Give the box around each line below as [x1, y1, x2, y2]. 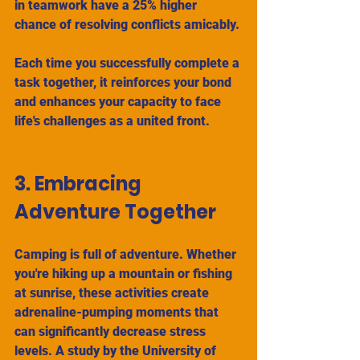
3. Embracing [14, 170, 145, 197]
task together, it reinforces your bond [14, 75, 235, 90]
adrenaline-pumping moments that [14, 305, 222, 320]
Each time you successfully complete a [14, 55, 243, 71]
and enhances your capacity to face [14, 94, 224, 109]
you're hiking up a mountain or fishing [14, 266, 235, 281]
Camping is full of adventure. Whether [14, 247, 239, 262]
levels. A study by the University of [14, 343, 219, 358]
